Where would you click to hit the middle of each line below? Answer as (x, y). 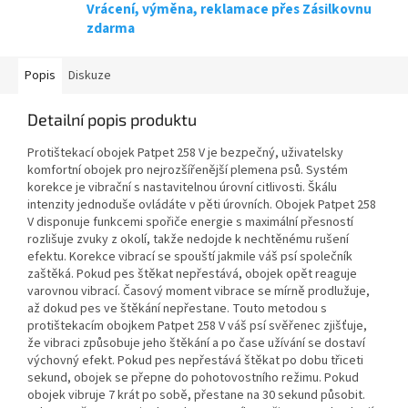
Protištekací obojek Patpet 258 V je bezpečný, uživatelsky (185, 153)
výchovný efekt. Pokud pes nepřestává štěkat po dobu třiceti (195, 361)
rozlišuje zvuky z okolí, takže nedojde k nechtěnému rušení (188, 240)
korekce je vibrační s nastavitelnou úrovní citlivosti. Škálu (182, 188)
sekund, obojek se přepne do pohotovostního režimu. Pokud (193, 378)
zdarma (111, 29)
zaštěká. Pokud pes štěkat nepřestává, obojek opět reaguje (192, 275)
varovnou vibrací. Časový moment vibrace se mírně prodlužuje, (199, 292)
